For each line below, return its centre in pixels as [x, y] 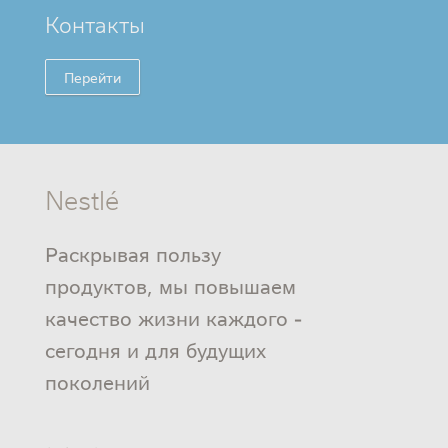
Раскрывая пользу [132, 253]
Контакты [94, 23]
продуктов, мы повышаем [170, 285]
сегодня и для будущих [155, 349]
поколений [97, 381]
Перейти [92, 76]
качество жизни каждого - [173, 317]
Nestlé [81, 198]
